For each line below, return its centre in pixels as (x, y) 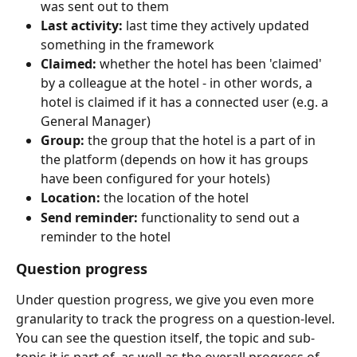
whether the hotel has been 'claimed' (211, 64)
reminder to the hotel (106, 236)
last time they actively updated (218, 26)
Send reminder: (89, 217)
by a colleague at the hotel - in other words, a (178, 83)
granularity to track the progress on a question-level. (177, 318)
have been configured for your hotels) (155, 179)
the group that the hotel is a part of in (202, 141)
